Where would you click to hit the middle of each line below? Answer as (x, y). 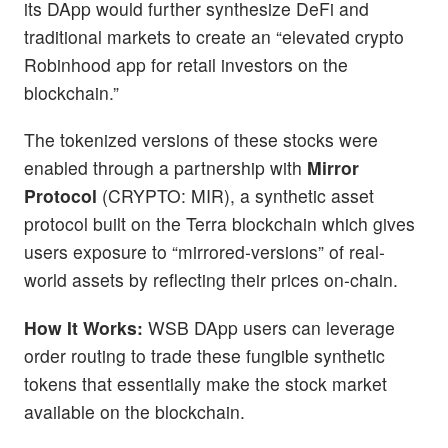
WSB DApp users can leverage (271, 327)
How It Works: (86, 327)
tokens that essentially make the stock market (205, 383)
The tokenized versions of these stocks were (201, 140)
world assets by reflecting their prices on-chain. (211, 280)
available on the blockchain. (134, 411)
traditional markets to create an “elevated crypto (214, 37)
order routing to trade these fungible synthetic (204, 355)
